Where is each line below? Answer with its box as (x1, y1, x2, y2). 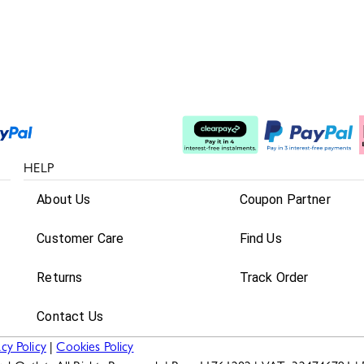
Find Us (239, 231, 282, 247)
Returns (37, 270, 83, 286)
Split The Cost (182, 93, 268, 109)
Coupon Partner (239, 192, 331, 208)
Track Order (239, 270, 309, 286)
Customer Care (37, 231, 124, 247)
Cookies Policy (56, 342, 134, 356)
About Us (37, 192, 91, 208)
